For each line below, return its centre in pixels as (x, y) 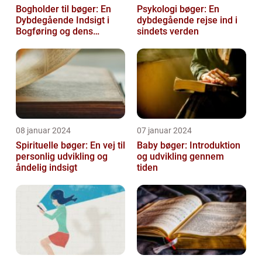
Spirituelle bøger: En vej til (70, 145)
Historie (32, 42)
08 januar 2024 (43, 130)
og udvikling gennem (180, 156)
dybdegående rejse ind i (187, 20)
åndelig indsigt (46, 168)
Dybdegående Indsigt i (63, 20)
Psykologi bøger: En (178, 9)
